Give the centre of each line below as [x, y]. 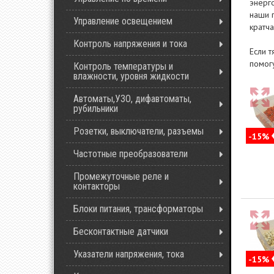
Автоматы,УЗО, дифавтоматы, [132, 99]
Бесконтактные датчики [121, 231]
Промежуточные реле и [121, 176]
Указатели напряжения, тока [129, 254]
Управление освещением [123, 21]
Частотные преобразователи [131, 154]
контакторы [97, 186]
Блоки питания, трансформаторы [138, 209]
